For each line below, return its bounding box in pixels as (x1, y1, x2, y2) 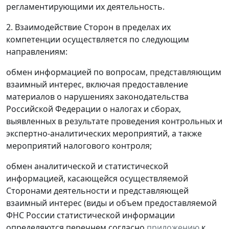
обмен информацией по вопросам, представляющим (6, 66, 221, 78)
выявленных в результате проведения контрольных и (6, 116, 222, 127)
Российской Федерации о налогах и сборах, (6, 103, 181, 115)
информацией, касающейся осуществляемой (6, 173, 188, 185)
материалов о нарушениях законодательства (6, 91, 189, 103)
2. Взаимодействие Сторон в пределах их (6, 21, 171, 33)
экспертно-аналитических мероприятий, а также (6, 128, 202, 140)
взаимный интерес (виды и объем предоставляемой (6, 197, 217, 209)
